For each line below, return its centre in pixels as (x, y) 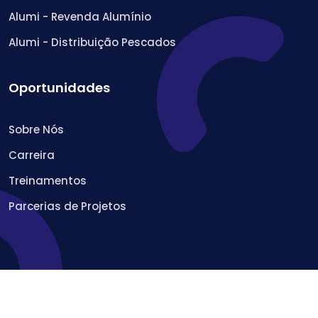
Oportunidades (59, 87)
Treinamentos (48, 180)
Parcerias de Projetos (67, 206)
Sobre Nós (36, 129)
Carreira (32, 155)
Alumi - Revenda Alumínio (80, 16)
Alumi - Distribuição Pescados (92, 42)
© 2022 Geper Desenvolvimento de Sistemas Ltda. (138, 296)
